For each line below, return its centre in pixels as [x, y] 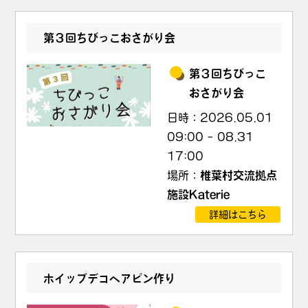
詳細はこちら [238, 214]
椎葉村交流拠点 [239, 175]
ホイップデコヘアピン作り [110, 278]
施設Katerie [199, 195]
